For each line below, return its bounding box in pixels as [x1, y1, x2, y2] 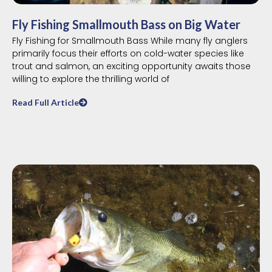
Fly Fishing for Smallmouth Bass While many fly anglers [12, 34, 248, 47]
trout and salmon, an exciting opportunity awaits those [12, 59, 251, 72]
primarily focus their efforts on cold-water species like [12, 47, 244, 59]
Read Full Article [12, 97, 79, 107]
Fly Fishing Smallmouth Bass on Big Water [12, 16, 240, 32]
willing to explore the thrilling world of [12, 72, 169, 85]
